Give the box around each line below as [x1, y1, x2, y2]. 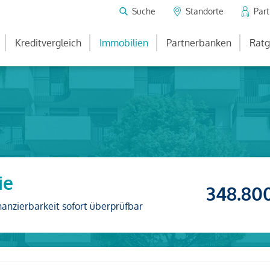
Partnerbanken [166, 37, 231, 49]
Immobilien [99, 37, 148, 49]
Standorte [186, 5, 224, 16]
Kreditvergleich [15, 37, 81, 49]
